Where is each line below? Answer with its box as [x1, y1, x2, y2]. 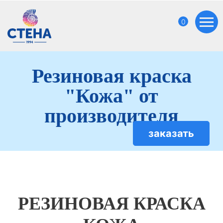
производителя [44, 105, 179, 127]
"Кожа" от [65, 85, 158, 107]
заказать [148, 127, 194, 139]
